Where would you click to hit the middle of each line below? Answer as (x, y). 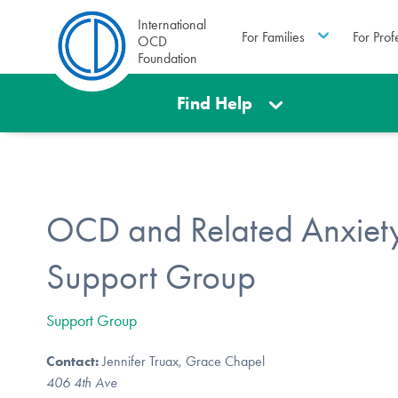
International (172, 24)
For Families (273, 36)
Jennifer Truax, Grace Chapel (182, 361)
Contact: (72, 361)
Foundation (167, 58)
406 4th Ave (82, 382)
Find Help (215, 103)
